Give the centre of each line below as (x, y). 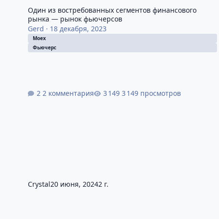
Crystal (39, 184)
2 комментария (68, 93)
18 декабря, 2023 (78, 29)
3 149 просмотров (151, 93)
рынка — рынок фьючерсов (75, 19)
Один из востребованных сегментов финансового (112, 10)
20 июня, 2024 (74, 184)
